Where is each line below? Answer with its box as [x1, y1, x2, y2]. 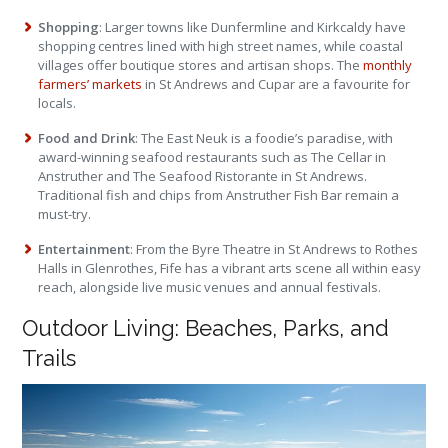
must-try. [38, 204, 92, 223]
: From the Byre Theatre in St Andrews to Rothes [130, 239, 419, 258]
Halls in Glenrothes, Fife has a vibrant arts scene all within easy [38, 258, 422, 277]
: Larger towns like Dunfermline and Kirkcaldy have [99, 17, 407, 36]
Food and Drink [38, 128, 136, 147]
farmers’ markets [38, 74, 143, 93]
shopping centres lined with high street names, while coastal [38, 36, 404, 55]
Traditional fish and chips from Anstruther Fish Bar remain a [38, 185, 400, 204]
